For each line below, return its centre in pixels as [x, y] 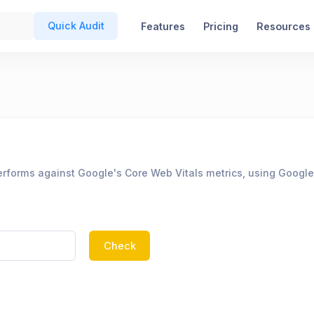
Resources [283, 26]
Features [163, 26]
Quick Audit [76, 26]
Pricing [220, 26]
